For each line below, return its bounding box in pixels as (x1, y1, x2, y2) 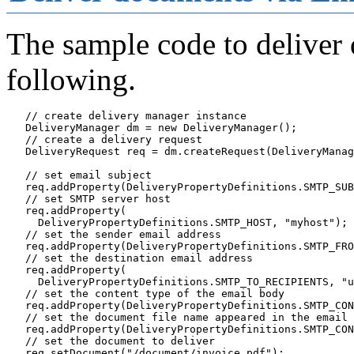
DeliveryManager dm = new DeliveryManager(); (6, 121, 297, 134)
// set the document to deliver (6, 334, 215, 347)
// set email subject (6, 168, 152, 181)
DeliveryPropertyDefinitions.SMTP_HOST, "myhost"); (6, 216, 348, 228)
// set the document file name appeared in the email (6, 311, 348, 323)
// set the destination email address (6, 251, 253, 264)
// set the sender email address (6, 228, 221, 240)
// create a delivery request (6, 133, 202, 145)
